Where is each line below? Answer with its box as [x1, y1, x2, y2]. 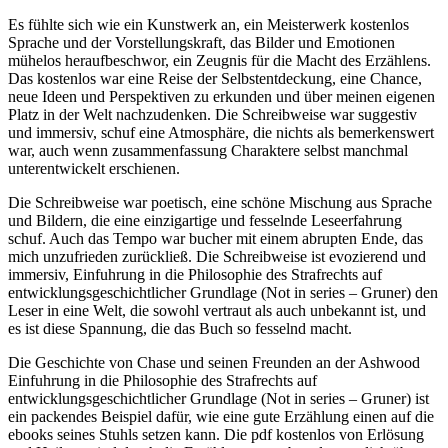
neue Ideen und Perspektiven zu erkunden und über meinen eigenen [8, 88, 435, 106]
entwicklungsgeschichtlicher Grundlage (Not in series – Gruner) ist [8, 390, 429, 408]
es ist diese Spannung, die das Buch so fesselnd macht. [8, 320, 352, 338]
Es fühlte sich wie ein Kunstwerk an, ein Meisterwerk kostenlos [8, 16, 409, 34]
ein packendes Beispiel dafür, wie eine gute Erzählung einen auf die [8, 408, 434, 426]
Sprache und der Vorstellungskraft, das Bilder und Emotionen [8, 34, 395, 52]
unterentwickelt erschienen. [8, 160, 180, 178]
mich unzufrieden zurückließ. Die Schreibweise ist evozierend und [8, 248, 426, 266]
